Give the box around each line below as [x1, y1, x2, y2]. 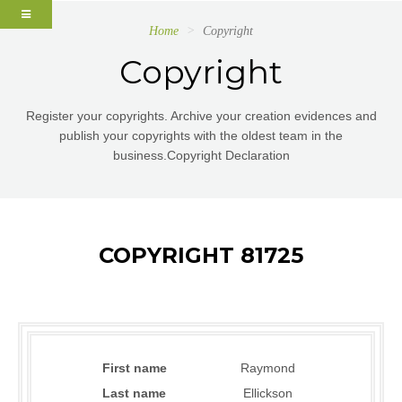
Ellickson [243, 386, 293, 400]
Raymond [240, 361, 295, 375]
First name [101, 361, 167, 375]
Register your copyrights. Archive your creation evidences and [25, 109, 377, 123]
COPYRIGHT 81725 [99, 242, 303, 268]
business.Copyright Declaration [112, 148, 290, 162]
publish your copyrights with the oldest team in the [59, 128, 343, 143]
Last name [102, 386, 166, 400]
